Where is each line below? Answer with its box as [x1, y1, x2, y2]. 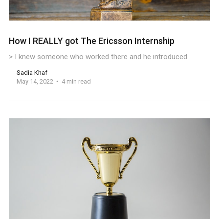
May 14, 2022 [16, 77, 53, 85]
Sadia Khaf [16, 68, 47, 76]
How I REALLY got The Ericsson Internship [8, 35, 175, 46]
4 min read [61, 77, 91, 85]
